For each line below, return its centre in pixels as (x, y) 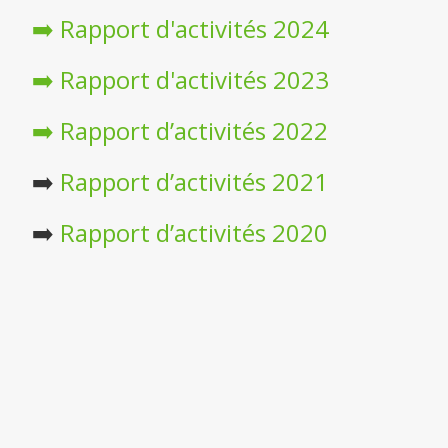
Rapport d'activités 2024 (194, 29)
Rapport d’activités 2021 (193, 182)
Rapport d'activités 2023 (194, 80)
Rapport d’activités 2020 (193, 233)
